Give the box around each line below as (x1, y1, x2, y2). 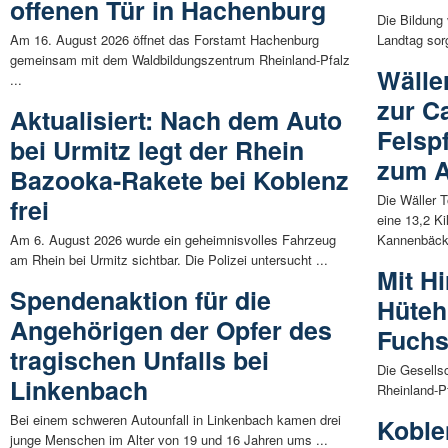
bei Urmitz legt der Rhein (10, 132, 304, 169)
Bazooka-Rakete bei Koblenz (10, 162, 349, 199)
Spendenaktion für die (10, 282, 271, 319)
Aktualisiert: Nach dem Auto (10, 102, 342, 139)
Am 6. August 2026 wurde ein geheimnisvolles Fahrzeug (10, 230, 336, 250)
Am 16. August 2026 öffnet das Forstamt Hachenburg (10, 30, 319, 50)
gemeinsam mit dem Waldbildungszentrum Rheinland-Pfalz (10, 50, 350, 70)
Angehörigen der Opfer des (10, 312, 332, 349)
